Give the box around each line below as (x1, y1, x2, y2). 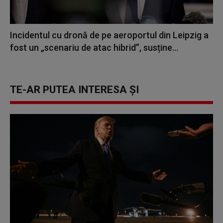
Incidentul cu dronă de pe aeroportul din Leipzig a (10, 30, 209, 41)
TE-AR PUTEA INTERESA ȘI (10, 84, 139, 96)
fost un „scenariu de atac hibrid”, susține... (10, 42, 178, 53)
